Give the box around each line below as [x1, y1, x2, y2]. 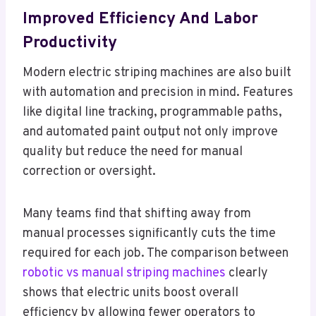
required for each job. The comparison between [23, 245, 288, 262]
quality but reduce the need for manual [23, 144, 243, 161]
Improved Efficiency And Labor [23, 8, 258, 30]
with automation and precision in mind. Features [23, 85, 293, 102]
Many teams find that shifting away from [23, 206, 251, 223]
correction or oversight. [23, 164, 156, 181]
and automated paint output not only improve [23, 124, 278, 141]
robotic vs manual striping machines [23, 265, 226, 282]
